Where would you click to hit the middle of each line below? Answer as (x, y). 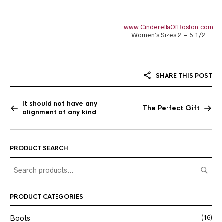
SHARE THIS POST (183, 76)
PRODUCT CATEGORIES (47, 197)
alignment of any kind (59, 112)
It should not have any (60, 103)
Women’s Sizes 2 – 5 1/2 (168, 35)
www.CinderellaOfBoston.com (168, 27)
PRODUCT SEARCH (39, 148)
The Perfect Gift (171, 108)
